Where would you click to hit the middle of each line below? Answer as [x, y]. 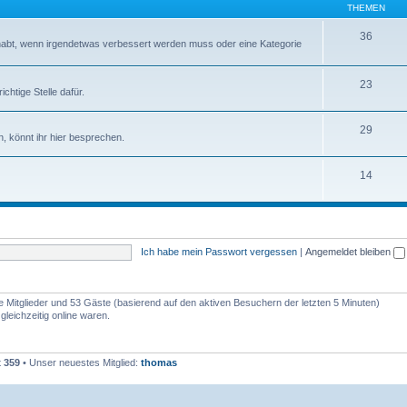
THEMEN [366, 8]
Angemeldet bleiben [349, 251]
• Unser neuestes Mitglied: [80, 362]
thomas [159, 362]
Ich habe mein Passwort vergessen [218, 251]
